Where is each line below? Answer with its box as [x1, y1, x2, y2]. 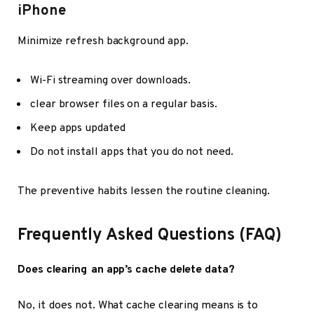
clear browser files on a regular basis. [30, 97, 217, 111]
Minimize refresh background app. [18, 34, 189, 49]
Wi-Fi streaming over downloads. [30, 73, 191, 88]
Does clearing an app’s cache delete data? [18, 262, 235, 277]
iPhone [18, 1, 66, 20]
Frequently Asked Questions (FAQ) [18, 224, 282, 246]
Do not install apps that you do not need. [30, 144, 233, 159]
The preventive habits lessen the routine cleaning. [18, 184, 271, 198]
